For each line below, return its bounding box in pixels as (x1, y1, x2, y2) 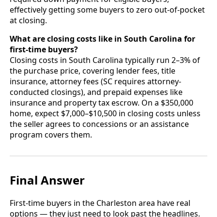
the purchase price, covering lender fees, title (10, 65, 175, 76)
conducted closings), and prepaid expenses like (10, 86, 183, 97)
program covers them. (10, 129, 92, 140)
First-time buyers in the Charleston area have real (10, 197, 190, 208)
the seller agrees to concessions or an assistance (10, 118, 189, 129)
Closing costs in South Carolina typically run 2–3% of (10, 54, 200, 65)
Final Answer (10, 171, 85, 188)
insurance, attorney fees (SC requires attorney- (10, 76, 181, 87)
